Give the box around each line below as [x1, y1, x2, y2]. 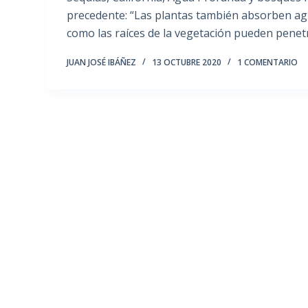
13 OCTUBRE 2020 [152, 56, 222, 69]
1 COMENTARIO [237, 56, 298, 69]
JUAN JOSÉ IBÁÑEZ [67, 56, 137, 69]
